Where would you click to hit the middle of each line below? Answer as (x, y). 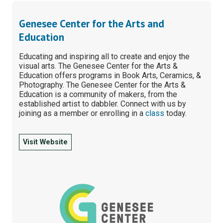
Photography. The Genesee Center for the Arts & (103, 85)
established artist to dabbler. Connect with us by (103, 104)
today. (176, 113)
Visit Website (46, 142)
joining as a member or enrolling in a (82, 113)
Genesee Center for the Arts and (92, 23)
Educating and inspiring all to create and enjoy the (105, 56)
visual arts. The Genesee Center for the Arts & (99, 66)
